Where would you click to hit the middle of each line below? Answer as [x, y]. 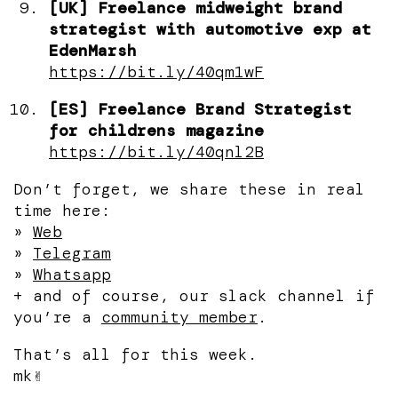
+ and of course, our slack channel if [194, 295]
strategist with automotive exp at [210, 29]
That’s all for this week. [135, 354]
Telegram [72, 253]
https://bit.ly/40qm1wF [156, 72]
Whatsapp [72, 274]
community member [179, 317]
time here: [62, 210]
